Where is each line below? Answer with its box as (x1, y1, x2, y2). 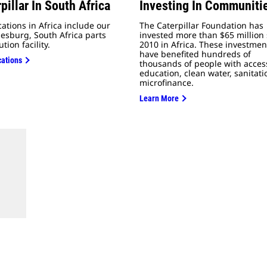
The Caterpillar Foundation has (139, 20, 263, 32)
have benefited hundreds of (139, 48, 251, 60)
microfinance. (139, 77, 194, 89)
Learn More (139, 94, 179, 104)
